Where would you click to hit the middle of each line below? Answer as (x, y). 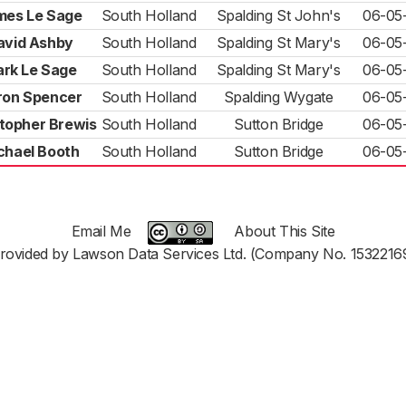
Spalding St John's (278, 15)
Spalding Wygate (278, 97)
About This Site (285, 232)
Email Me (101, 232)
